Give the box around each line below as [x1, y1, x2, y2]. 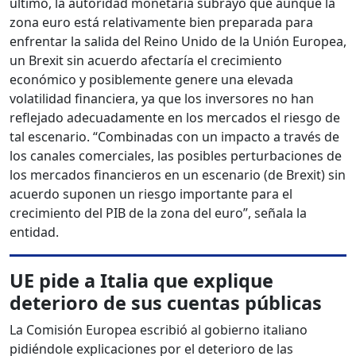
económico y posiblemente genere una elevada [10, 71, 293, 89]
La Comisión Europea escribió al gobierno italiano [10, 321, 308, 339]
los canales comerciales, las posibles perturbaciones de [10, 147, 342, 165]
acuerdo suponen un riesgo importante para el [10, 185, 292, 203]
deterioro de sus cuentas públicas [10, 290, 322, 316]
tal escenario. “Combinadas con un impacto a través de [10, 128, 339, 146]
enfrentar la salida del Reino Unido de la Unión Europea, [10, 33, 346, 51]
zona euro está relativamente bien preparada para [10, 14, 313, 32]
